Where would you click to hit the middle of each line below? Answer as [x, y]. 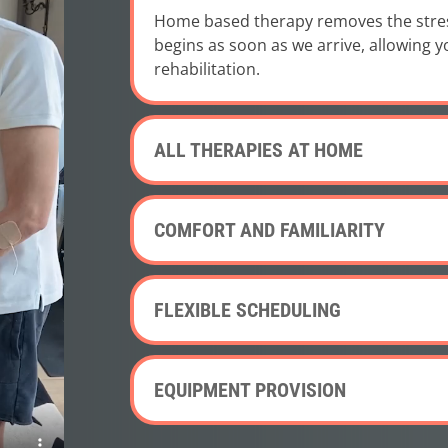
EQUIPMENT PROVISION [250, 389]
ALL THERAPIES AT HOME [259, 149]
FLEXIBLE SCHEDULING [248, 309]
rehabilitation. [207, 68]
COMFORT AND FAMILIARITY [270, 229]
